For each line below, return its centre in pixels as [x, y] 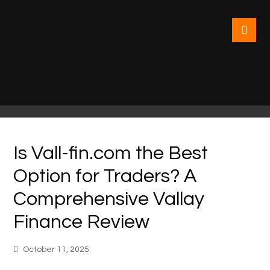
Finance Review [82, 222]
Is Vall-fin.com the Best [111, 153]
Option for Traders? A [105, 176]
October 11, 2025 [56, 250]
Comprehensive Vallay [109, 199]
